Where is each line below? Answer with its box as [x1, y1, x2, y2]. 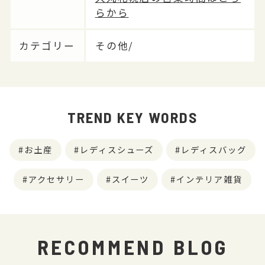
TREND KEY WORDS [67, 108, 198, 127]
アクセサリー [28, 173, 85, 186]
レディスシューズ [79, 143, 154, 156]
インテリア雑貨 [176, 173, 243, 186]
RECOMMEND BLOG [37, 234, 228, 260]
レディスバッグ [181, 143, 247, 156]
